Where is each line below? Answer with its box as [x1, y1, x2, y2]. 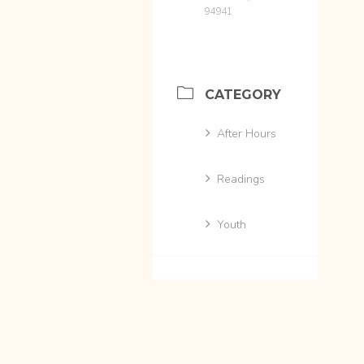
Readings [217, 171, 265, 187]
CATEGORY [205, 86, 281, 102]
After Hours [217, 125, 276, 141]
